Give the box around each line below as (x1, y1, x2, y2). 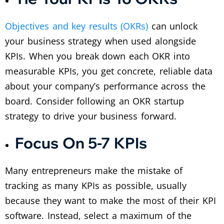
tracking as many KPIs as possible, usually (5, 179, 187, 191)
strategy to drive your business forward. (5, 109, 176, 122)
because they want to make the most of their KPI (5, 194, 216, 206)
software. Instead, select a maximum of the (5, 209, 192, 221)
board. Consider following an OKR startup (5, 94, 184, 107)
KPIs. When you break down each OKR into (5, 49, 190, 62)
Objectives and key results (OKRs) (5, 19, 148, 32)
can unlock (148, 19, 198, 32)
